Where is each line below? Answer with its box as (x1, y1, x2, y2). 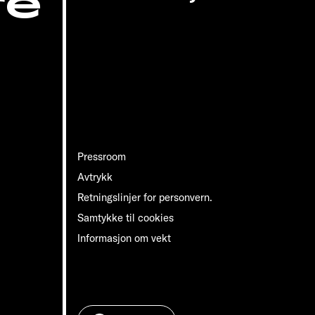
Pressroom (77, 150, 126, 164)
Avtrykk (77, 170, 112, 184)
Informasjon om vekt (77, 231, 171, 245)
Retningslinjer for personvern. (77, 191, 212, 205)
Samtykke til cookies (77, 211, 174, 225)
